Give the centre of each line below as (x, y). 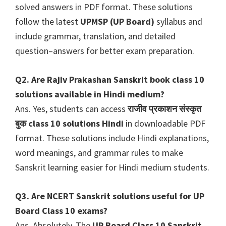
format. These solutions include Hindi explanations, (112, 138)
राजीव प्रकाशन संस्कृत (164, 109)
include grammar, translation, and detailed (95, 36)
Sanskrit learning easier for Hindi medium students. (112, 167)
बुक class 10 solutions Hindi (69, 124)
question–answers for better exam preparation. (105, 51)
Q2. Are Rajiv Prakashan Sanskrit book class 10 (110, 80)
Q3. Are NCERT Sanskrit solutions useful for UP (110, 196)
